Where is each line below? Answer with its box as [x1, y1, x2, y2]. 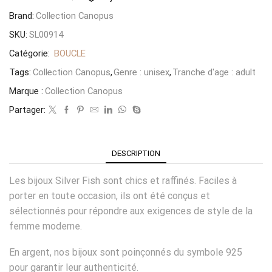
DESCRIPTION [112, 148, 160, 158]
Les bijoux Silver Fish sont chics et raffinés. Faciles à [9, 174, 237, 186]
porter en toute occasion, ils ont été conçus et [9, 189, 210, 202]
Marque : [9, 85, 43, 97]
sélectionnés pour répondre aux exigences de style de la [9, 205, 253, 217]
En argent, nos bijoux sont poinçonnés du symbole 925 [9, 246, 242, 259]
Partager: [9, 104, 46, 115]
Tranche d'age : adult [172, 66, 256, 78]
